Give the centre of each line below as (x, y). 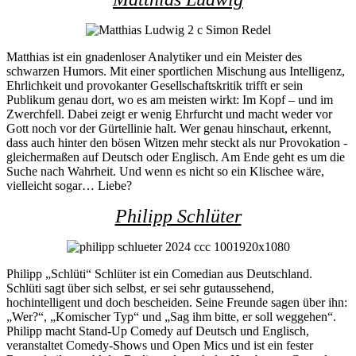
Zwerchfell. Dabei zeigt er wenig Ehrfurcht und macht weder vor (169, 114)
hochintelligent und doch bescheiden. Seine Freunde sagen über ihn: (177, 303)
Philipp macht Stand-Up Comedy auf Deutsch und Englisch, (158, 331)
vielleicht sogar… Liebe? (69, 186)
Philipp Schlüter (178, 217)
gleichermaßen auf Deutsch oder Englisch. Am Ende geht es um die (176, 157)
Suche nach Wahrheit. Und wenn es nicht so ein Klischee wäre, (165, 172)
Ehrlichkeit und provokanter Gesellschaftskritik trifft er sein (155, 86)
